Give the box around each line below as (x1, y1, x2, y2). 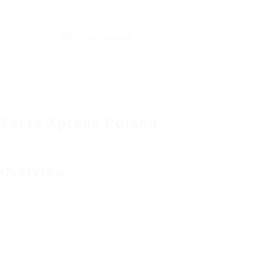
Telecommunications (29, 200, 100, 208)
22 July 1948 (54, 188, 96, 196)
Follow (55, 150, 81, 159)
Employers (225, 31, 265, 41)
